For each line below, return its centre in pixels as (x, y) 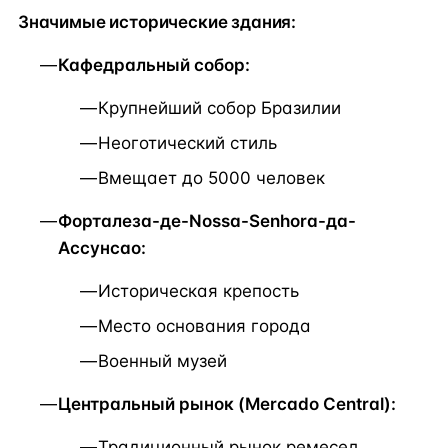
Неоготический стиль (187, 142)
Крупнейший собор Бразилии (219, 107)
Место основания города (204, 325)
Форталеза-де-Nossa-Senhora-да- (207, 220)
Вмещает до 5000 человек (211, 177)
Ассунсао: (102, 247)
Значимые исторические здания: (157, 21)
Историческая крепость (198, 290)
